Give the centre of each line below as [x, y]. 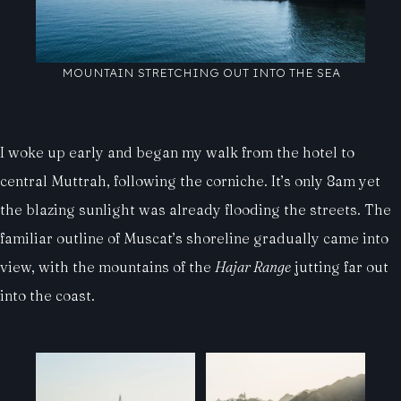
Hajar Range [253, 267]
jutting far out [340, 267]
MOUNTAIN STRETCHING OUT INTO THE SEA [200, 73]
